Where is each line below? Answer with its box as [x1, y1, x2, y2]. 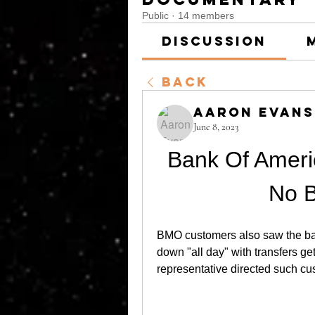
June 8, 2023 [193, 121, 238, 133]
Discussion [162, 33, 267, 49]
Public [142, 10, 169, 21]
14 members [178, 10, 234, 21]
